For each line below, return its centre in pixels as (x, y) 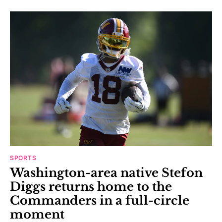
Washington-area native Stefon (106, 172)
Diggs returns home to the (91, 186)
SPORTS (23, 158)
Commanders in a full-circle (100, 200)
